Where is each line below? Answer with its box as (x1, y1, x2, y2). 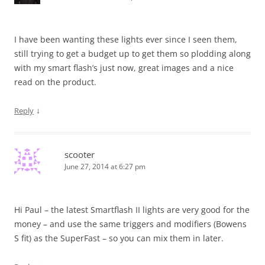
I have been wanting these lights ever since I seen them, (14, 34, 237, 45)
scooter (64, 148, 95, 160)
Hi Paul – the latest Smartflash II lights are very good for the (14, 204, 250, 215)
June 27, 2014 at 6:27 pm (64, 161, 146, 172)
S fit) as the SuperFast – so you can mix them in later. (14, 232, 224, 244)
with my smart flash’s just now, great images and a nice (14, 62, 234, 73)
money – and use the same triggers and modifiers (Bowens (14, 218, 247, 230)
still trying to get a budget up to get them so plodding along (14, 48, 251, 59)
